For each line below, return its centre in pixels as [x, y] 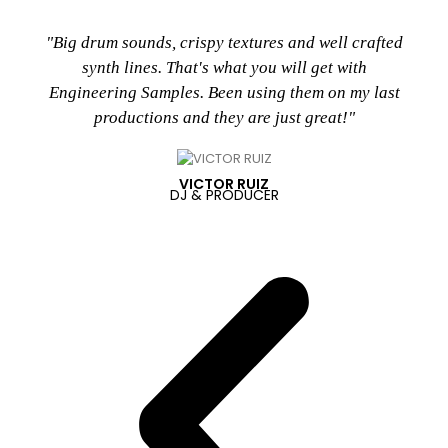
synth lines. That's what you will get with [224, 68]
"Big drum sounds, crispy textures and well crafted [224, 43]
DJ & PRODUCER [224, 194]
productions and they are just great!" [224, 118]
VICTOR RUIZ [224, 183]
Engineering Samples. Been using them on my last [224, 93]
